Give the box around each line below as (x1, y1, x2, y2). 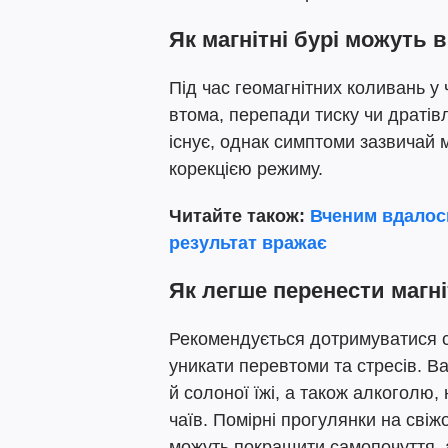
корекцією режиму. (169, 159, 323, 179)
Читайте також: (169, 206, 310, 226)
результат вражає (169, 233, 327, 253)
